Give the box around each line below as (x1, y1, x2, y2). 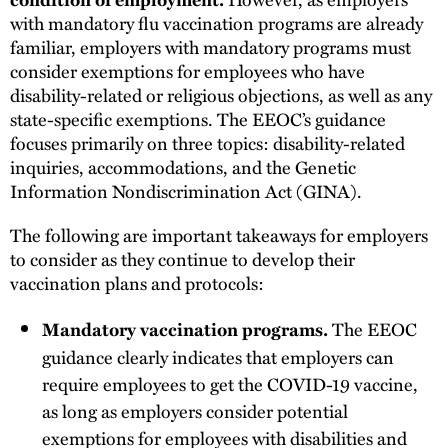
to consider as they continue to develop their (10, 244, 355, 272)
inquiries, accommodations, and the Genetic (10, 153, 356, 181)
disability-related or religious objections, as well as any (10, 81, 432, 109)
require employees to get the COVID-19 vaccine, (42, 369, 418, 397)
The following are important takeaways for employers (10, 220, 428, 248)
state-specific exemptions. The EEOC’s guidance (10, 105, 386, 133)
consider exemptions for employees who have (10, 57, 365, 85)
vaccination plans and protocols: (10, 268, 264, 296)
